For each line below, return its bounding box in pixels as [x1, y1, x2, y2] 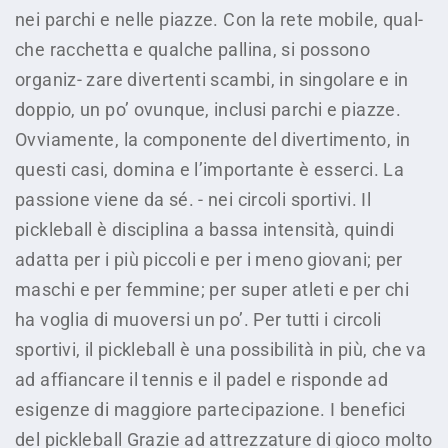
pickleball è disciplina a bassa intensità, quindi [15, 219, 395, 240]
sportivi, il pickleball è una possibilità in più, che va [15, 339, 426, 360]
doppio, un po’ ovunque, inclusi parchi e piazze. [15, 99, 401, 120]
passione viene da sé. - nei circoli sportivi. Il [15, 189, 371, 210]
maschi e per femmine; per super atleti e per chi [15, 279, 409, 300]
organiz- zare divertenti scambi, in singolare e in [15, 69, 409, 90]
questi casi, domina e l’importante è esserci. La [15, 159, 404, 180]
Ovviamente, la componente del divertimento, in [15, 129, 411, 150]
